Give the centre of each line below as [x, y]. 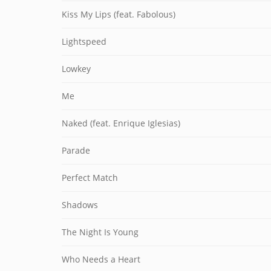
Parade [76, 150]
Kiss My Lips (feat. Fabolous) [119, 14]
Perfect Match [90, 178]
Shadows [80, 205]
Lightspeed [84, 41]
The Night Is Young [100, 232]
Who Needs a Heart [101, 259]
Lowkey [76, 69]
